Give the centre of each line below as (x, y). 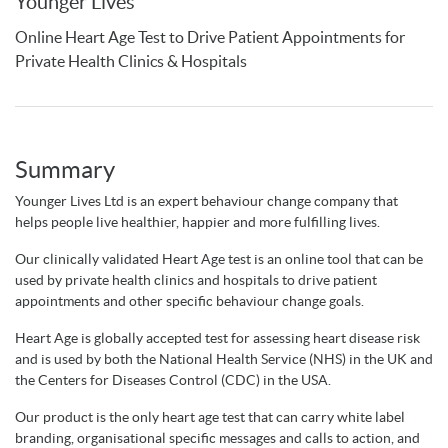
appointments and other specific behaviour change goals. (191, 301)
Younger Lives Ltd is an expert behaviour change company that (206, 201)
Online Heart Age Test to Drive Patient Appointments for (210, 37)
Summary (65, 170)
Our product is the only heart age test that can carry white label (210, 417)
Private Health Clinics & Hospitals (131, 61)
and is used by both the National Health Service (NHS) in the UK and (224, 359)
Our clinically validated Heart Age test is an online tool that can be (219, 259)
